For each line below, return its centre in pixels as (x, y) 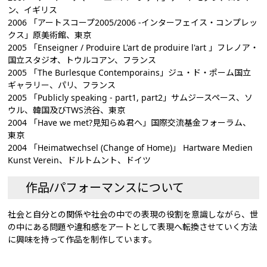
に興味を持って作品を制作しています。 (83, 239)
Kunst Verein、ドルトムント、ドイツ (80, 160)
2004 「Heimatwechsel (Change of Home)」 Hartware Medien (131, 147)
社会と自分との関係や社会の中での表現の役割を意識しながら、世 (133, 214)
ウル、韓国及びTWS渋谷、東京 (67, 110)
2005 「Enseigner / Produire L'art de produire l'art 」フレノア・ (133, 47)
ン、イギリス (33, 10)
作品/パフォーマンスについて (105, 187)
